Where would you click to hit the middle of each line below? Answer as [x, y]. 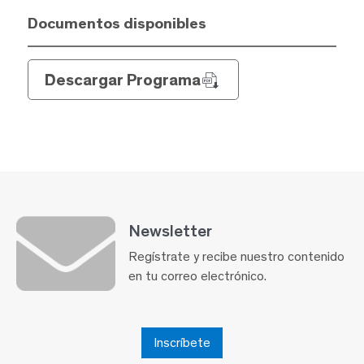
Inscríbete [182, 342]
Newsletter [170, 231]
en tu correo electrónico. [197, 276]
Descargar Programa [122, 79]
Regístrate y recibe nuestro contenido [236, 257]
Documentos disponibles [117, 23]
